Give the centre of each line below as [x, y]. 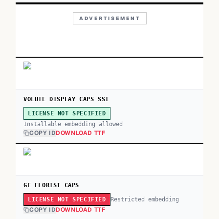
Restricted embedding [144, 199]
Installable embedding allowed [73, 124]
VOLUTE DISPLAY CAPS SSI [66, 99]
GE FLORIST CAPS [51, 185]
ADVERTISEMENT [109, 18]
